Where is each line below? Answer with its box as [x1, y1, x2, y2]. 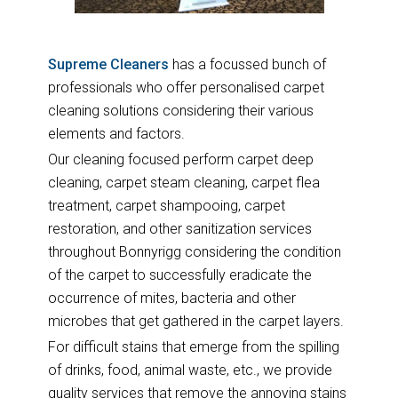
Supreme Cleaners [47, 55, 169, 73]
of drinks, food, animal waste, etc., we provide [47, 361, 332, 378]
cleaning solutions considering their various [47, 101, 314, 119]
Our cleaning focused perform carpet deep [47, 150, 314, 168]
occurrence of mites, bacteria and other [47, 289, 296, 306]
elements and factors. [47, 124, 185, 142]
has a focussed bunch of [168, 55, 326, 73]
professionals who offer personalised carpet [47, 78, 324, 96]
